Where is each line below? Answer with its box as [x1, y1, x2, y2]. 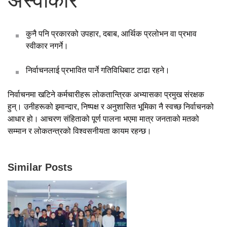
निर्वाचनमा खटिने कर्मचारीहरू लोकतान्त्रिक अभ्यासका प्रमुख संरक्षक [8, 90, 204, 99]
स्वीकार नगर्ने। [26, 42, 68, 51]
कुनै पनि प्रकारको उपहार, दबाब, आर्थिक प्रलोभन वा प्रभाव [26, 29, 197, 39]
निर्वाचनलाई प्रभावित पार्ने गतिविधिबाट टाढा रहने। [26, 66, 170, 75]
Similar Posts [8, 162, 72, 173]
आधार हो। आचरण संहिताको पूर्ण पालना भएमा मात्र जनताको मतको [8, 115, 199, 124]
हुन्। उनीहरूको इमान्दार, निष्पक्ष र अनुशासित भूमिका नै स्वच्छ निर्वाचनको [8, 102, 214, 111]
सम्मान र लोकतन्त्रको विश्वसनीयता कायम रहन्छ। [8, 127, 152, 136]
